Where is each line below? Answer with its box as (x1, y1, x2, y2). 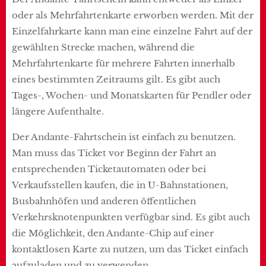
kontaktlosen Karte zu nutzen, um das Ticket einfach (12, 243, 248, 255)
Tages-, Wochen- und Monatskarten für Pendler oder (12, 89, 251, 101)
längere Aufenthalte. (12, 105, 104, 117)
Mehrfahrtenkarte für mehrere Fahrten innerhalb (12, 57, 235, 69)
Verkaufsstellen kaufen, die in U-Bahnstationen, (12, 179, 228, 191)
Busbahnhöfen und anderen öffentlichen (12, 195, 196, 207)
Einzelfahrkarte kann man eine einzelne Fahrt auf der (12, 25, 252, 37)
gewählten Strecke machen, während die (12, 41, 195, 53)
